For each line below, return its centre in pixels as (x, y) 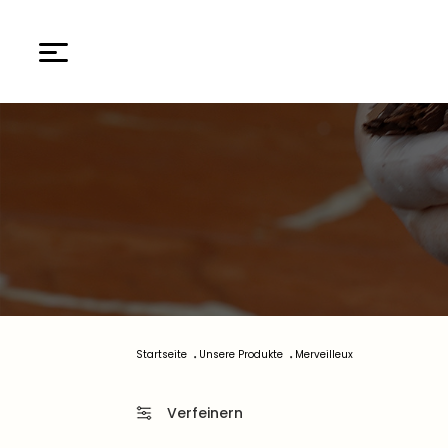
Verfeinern (205, 412)
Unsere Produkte (241, 354)
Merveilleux (324, 354)
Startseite (161, 354)
